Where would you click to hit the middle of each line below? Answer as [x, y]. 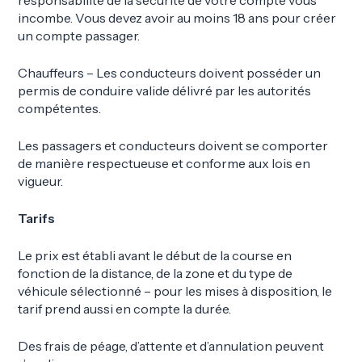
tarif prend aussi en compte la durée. [125, 308]
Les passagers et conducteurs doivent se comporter [173, 145]
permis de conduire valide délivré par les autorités [165, 90]
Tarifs [37, 218]
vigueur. [41, 181]
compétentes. [60, 108]
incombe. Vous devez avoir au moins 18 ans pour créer [177, 17]
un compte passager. [79, 35]
